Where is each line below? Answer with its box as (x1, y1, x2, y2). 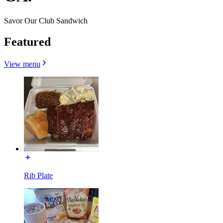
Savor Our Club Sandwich (4, 16, 88, 25)
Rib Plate (24, 171, 53, 180)
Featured (4, 35, 51, 48)
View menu (4, 59, 40, 68)
